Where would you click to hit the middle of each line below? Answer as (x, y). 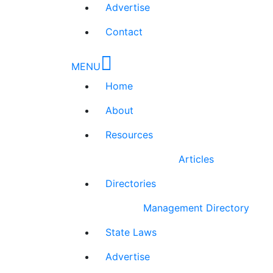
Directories (131, 183)
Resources (129, 135)
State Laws (131, 232)
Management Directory (197, 208)
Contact (124, 32)
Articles (196, 159)
